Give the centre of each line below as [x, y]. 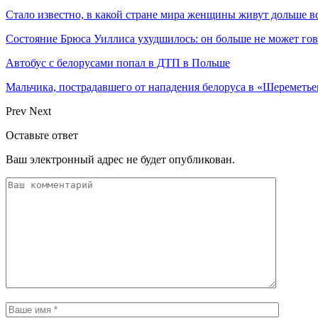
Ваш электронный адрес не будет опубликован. [120, 159]
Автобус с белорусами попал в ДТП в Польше [118, 62]
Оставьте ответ [42, 135]
